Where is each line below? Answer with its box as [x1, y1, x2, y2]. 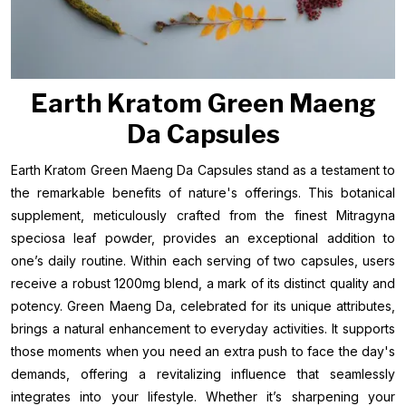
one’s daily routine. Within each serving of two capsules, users [11, 253, 395, 268]
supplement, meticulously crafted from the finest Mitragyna [11, 208, 395, 223]
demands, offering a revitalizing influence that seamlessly [11, 366, 395, 382]
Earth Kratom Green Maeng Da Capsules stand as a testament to [11, 162, 395, 178]
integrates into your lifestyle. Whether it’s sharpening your [11, 389, 395, 404]
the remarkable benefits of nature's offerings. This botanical [11, 185, 395, 200]
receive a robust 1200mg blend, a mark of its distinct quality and [11, 275, 395, 291]
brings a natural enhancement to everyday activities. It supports [11, 321, 395, 336]
